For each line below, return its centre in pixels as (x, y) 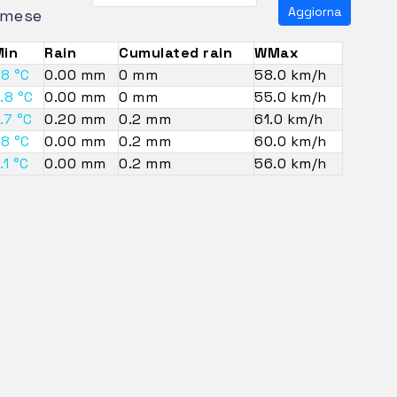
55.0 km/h (291, 97)
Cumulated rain (175, 52)
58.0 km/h (291, 74)
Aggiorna (315, 11)
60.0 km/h (291, 141)
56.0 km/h (291, 163)
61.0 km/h (289, 119)
